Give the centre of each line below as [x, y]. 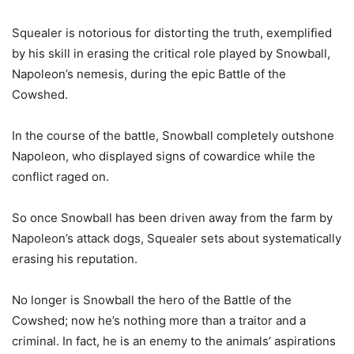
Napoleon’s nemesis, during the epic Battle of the [149, 74]
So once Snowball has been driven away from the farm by [172, 218]
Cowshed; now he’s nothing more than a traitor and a [159, 321]
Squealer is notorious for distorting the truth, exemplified [172, 33]
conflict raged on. [60, 177]
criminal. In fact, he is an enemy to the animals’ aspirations [174, 341]
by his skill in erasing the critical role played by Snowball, [171, 54]
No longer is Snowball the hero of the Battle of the [152, 300]
